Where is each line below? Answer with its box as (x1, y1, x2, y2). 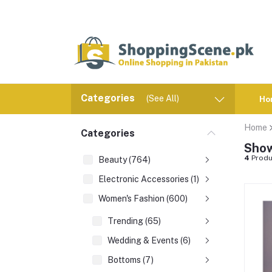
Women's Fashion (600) (98, 194, 188, 203)
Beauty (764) (98, 155, 151, 165)
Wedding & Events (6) (107, 236, 191, 245)
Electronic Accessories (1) (98, 174, 199, 184)
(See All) (146, 93, 179, 103)
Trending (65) (107, 216, 161, 226)
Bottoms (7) (107, 255, 154, 265)
